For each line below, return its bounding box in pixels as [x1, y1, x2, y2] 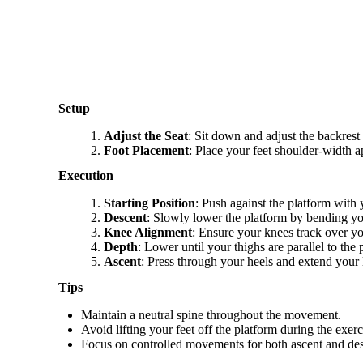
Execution [58, 169, 113, 183]
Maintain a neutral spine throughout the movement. [81, 307, 341, 322]
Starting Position [104, 196, 195, 211]
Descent [104, 211, 147, 225]
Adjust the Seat [104, 129, 188, 143]
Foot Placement [104, 143, 189, 158]
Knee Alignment [104, 225, 192, 240]
